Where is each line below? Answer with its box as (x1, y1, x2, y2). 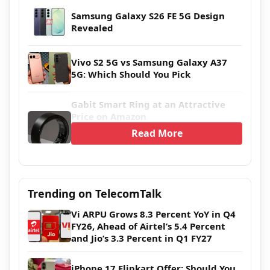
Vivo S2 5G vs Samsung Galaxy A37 (71, 55, 227, 68)
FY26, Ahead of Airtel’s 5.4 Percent (71, 219, 225, 232)
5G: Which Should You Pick (71, 67, 190, 80)
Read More (131, 126, 183, 140)
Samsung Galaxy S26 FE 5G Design (71, 9, 225, 22)
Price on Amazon (71, 110, 146, 122)
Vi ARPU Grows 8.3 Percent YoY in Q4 (71, 207, 236, 220)
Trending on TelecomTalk (28, 186, 162, 201)
